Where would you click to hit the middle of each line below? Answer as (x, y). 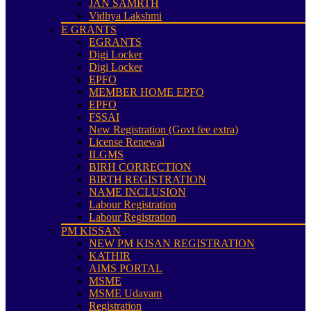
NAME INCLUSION (137, 192)
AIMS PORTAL (126, 268)
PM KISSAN (91, 231)
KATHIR (110, 256)
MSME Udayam (125, 293)
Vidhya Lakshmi (125, 16)
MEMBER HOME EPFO (146, 92)
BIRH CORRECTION (140, 167)
